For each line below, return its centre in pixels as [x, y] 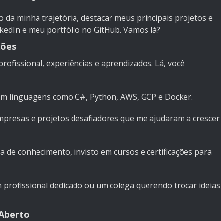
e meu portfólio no [57, 30]
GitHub [107, 30]
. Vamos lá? [140, 30]
